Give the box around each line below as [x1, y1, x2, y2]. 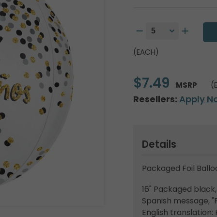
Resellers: [133, 93, 177, 105]
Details [141, 138, 176, 151]
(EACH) [133, 47, 159, 57]
